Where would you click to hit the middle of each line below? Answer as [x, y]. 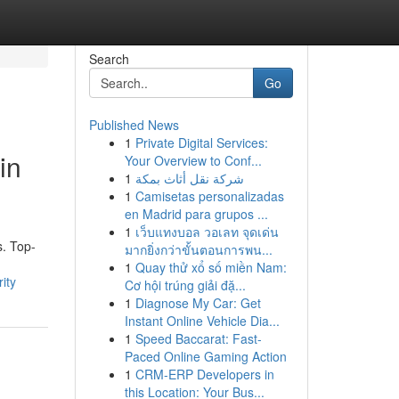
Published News [134, 125]
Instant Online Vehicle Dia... [202, 321]
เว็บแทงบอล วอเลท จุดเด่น [207, 232]
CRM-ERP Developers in [204, 374]
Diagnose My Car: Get [198, 303]
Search [109, 59]
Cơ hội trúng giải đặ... [185, 285]
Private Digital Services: [201, 142]
